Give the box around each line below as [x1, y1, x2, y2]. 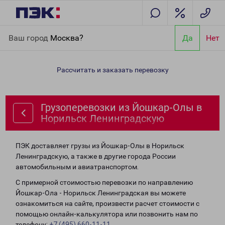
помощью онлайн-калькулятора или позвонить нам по [16, 210, 198, 218]
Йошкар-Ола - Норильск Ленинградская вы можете [16, 189, 186, 197]
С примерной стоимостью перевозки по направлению [16, 178, 193, 186]
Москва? [50, 33, 83, 43]
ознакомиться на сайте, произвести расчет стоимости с [16, 199, 199, 207]
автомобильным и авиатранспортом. [16, 163, 139, 171]
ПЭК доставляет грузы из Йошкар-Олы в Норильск [16, 142, 184, 150]
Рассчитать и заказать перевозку [56, 66, 169, 74]
